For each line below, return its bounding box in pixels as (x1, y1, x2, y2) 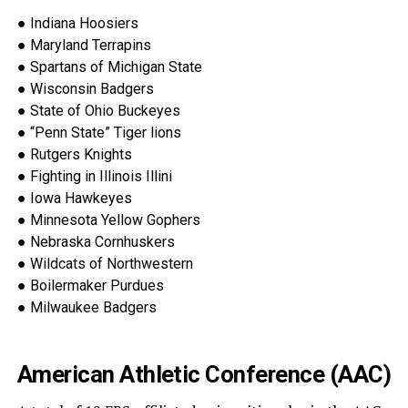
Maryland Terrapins (29, 36, 151, 55)
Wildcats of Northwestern (29, 255, 193, 273)
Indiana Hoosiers (29, 15, 138, 33)
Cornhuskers (94, 233, 175, 251)
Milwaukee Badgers (29, 299, 157, 317)
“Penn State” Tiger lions (29, 124, 181, 142)
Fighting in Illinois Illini (29, 168, 172, 186)
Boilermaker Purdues (29, 277, 164, 295)
